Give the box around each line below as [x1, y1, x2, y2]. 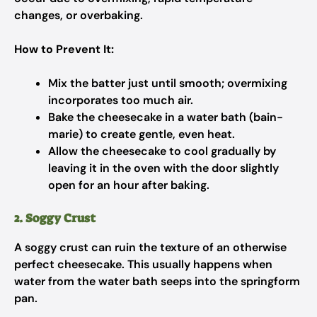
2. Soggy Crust [14, 210, 96, 226]
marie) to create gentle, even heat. [48, 127, 235, 142]
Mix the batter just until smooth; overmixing [48, 76, 287, 91]
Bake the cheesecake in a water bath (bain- [48, 110, 283, 125]
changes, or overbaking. [14, 8, 143, 23]
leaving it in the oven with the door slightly [48, 161, 279, 175]
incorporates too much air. [48, 93, 193, 108]
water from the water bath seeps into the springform [14, 274, 300, 289]
